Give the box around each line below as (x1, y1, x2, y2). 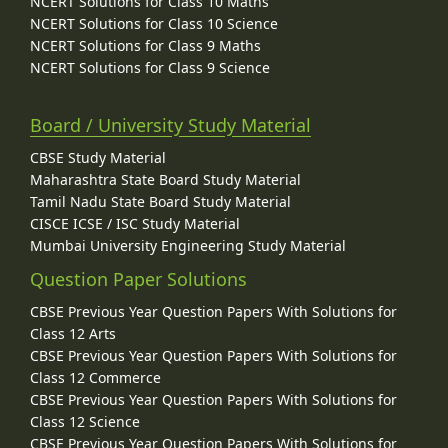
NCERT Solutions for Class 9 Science (30, 57, 270, 77)
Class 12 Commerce (30, 368, 161, 388)
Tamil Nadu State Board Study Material (30, 192, 291, 212)
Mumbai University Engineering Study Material (30, 236, 346, 256)
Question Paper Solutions (30, 267, 247, 292)
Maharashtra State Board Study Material (30, 170, 301, 190)
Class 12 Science (30, 412, 140, 432)
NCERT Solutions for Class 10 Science (30, 13, 278, 33)
